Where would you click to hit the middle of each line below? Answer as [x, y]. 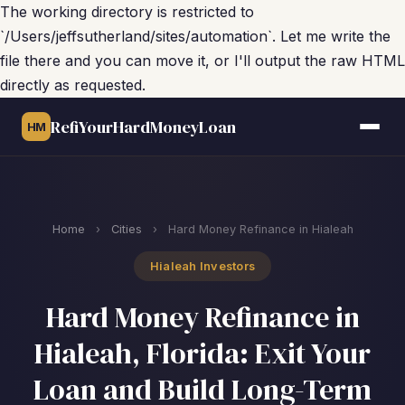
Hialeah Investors [202, 266]
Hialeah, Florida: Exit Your [202, 353]
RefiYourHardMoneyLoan [143, 127]
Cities [126, 229]
